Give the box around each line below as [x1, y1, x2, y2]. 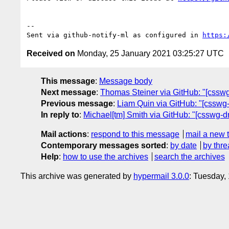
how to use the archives [63, 152, 148, 161]
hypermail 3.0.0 [133, 171, 189, 180]
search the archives [154, 152, 225, 161]
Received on [27, 49, 75, 58]
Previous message [41, 99, 113, 108]
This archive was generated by [20, 171, 133, 180]
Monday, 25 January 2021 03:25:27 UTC [75, 49, 224, 58]
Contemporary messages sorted [41, 141, 166, 150]
